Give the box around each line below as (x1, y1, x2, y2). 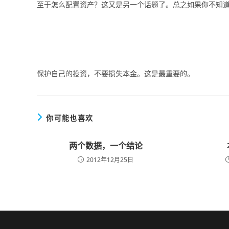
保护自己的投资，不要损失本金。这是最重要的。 (37, 68, 194, 78)
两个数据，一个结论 (68, 140, 143, 151)
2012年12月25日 (86, 155, 134, 164)
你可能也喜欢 (46, 113, 94, 123)
